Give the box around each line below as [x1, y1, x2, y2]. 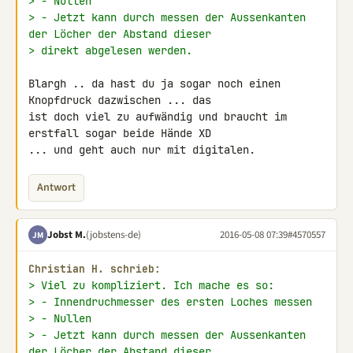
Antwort [37, 180, 76, 195]
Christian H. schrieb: [28, 262, 161, 276]
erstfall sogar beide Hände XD [28, 126, 217, 140]
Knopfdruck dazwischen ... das [28, 93, 217, 107]
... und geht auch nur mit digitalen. [28, 143, 255, 157]
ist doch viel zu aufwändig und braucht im [28, 110, 287, 124]
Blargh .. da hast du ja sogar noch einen [28, 76, 281, 91]
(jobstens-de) [86, 227, 141, 242]
